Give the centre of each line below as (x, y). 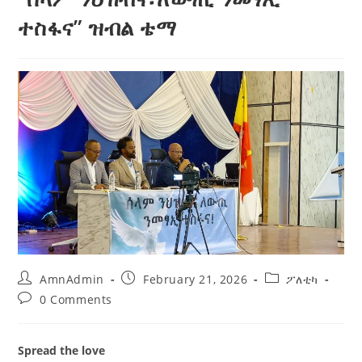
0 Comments (76, 299)
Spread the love (62, 350)
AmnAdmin (72, 279)
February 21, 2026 (196, 279)
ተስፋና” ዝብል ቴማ (97, 27)
